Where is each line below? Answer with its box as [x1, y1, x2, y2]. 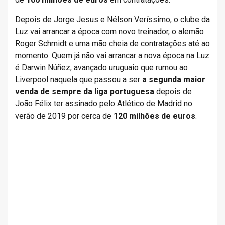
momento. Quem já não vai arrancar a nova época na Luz [15, 51, 209, 60]
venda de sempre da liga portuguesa [15, 87, 154, 96]
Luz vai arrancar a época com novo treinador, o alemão [15, 27, 204, 36]
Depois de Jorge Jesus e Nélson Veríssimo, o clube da [15, 15, 210, 24]
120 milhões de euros [114, 111, 195, 121]
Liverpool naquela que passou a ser [15, 75, 140, 84]
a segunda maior [140, 75, 205, 84]
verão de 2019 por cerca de [15, 111, 114, 121]
